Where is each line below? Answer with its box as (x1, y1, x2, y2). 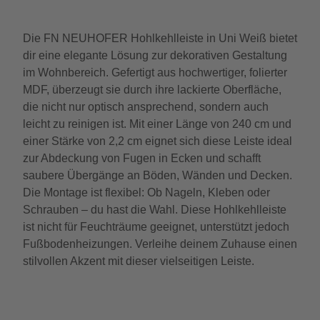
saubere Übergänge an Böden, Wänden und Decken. (23, 169, 292, 181)
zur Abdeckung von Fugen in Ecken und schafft (23, 152, 261, 164)
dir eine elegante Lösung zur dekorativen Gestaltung (23, 49, 287, 61)
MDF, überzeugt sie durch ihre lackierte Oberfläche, (23, 84, 281, 96)
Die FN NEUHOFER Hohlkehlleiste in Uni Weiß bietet (23, 32, 297, 44)
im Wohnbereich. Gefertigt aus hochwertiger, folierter (23, 66, 287, 79)
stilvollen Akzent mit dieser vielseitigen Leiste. (23, 255, 254, 267)
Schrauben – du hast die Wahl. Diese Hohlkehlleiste (23, 204, 286, 216)
